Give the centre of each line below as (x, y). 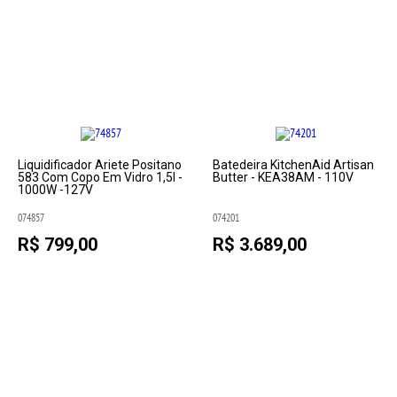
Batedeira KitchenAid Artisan (293, 165)
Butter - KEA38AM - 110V (283, 177)
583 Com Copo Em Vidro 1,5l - (101, 177)
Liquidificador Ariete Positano (100, 165)
